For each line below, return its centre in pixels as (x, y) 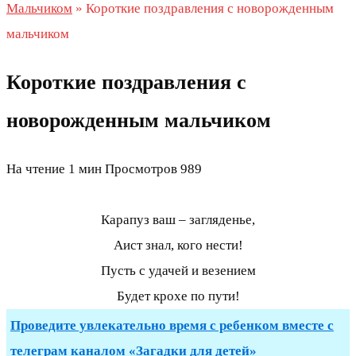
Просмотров (141, 169)
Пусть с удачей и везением (178, 271)
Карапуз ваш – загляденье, (178, 220)
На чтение (36, 169)
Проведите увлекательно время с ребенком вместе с (172, 326)
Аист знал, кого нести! (178, 246)
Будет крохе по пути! (178, 296)
